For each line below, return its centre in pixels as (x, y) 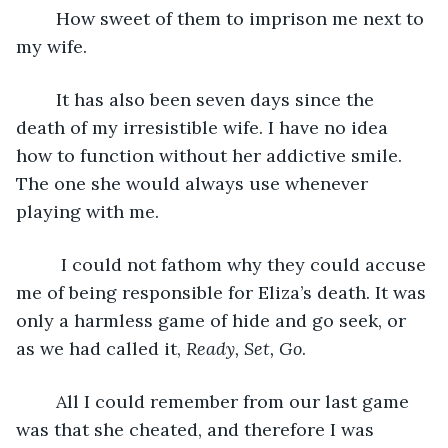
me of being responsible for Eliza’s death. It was (223, 292)
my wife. (51, 46)
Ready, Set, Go (244, 348)
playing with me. (87, 211)
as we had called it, (101, 348)
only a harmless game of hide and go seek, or (213, 320)
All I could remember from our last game (46, 401)
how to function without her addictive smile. (211, 155)
